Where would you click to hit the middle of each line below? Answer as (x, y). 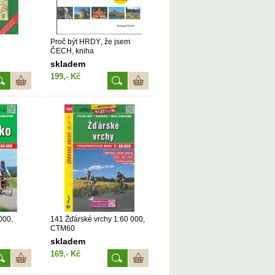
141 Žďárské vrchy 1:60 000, (98, 219)
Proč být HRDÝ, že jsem (90, 42)
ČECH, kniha (72, 51)
